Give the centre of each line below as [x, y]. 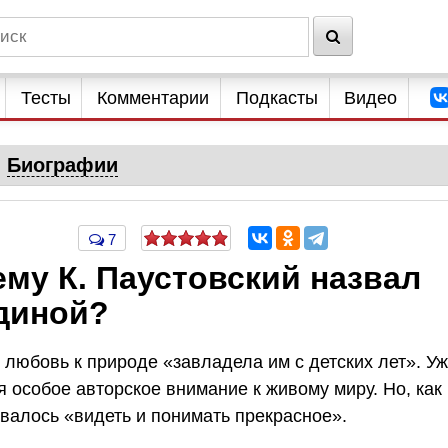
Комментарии [153, 98]
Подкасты [276, 98]
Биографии [62, 165]
